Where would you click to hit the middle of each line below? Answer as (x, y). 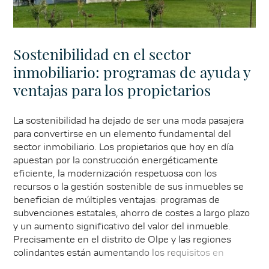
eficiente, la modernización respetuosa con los (115, 174)
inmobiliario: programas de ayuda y (132, 72)
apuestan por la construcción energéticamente (116, 160)
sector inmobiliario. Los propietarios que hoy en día (124, 147)
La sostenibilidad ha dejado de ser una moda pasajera (129, 121)
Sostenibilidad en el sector (102, 54)
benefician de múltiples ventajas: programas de (117, 200)
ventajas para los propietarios (112, 90)
